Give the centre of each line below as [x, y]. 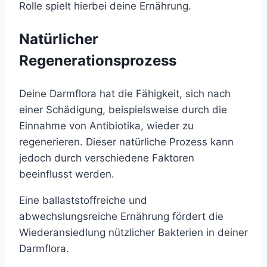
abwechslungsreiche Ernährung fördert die [121, 216]
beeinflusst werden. [67, 174]
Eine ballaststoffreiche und [83, 200]
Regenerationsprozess [98, 60]
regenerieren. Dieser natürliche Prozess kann [126, 142]
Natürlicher [59, 39]
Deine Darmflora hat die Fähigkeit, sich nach [125, 93]
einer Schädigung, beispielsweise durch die [123, 109]
